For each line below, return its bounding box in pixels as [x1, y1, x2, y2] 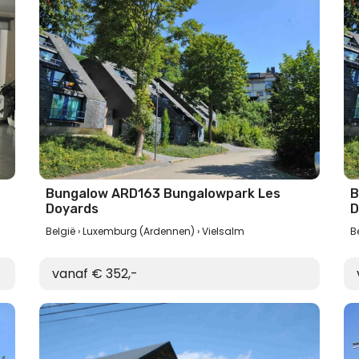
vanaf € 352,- [52, 264, 138, 283]
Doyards [46, 201, 99, 216]
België [46, 224, 75, 238]
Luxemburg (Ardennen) [83, 224, 195, 238]
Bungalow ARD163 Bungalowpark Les [46, 186, 280, 201]
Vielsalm [202, 224, 244, 238]
